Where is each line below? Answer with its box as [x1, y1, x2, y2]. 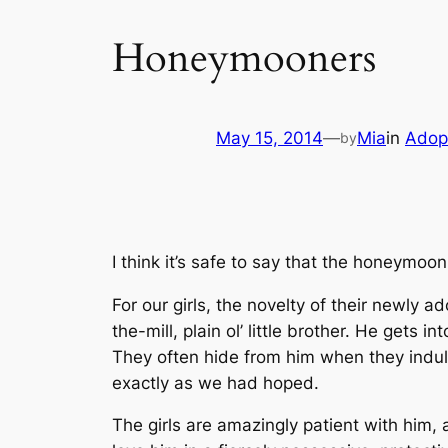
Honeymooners [112, 30, 376, 86]
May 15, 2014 [216, 128, 323, 149]
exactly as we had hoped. [112, 372, 319, 393]
